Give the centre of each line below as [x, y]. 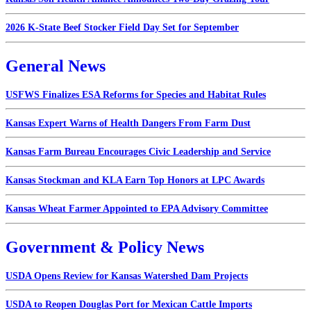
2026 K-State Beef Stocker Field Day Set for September [122, 28]
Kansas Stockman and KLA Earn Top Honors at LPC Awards [135, 180]
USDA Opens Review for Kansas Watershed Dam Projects [127, 276]
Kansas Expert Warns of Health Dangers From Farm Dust [128, 123]
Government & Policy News [105, 247]
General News [56, 66]
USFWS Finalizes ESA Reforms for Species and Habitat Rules [136, 94]
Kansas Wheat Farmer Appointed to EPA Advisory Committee [137, 209]
